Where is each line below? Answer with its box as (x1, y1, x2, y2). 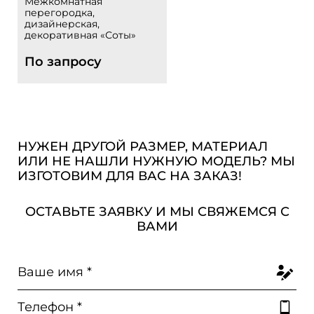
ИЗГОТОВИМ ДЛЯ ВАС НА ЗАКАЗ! (18, 168, 242, 184)
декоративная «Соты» (25, 29, 136, 41)
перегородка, (25, 6, 95, 19)
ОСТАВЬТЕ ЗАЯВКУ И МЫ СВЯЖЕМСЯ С (25, 204, 289, 219)
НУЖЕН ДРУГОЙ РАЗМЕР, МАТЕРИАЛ (18, 139, 268, 154)
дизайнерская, (25, 18, 100, 30)
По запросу (25, 54, 102, 69)
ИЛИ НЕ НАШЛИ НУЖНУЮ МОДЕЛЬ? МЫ (18, 153, 295, 169)
